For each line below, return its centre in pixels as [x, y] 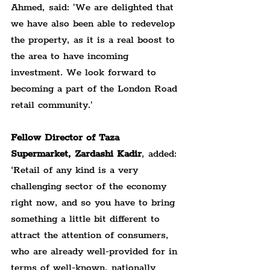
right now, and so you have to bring [95, 202]
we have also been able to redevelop [95, 24]
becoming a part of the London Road [96, 89]
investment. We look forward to [85, 72]
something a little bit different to [87, 219]
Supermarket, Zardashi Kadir [76, 154]
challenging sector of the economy [90, 186]
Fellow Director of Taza [67, 137]
